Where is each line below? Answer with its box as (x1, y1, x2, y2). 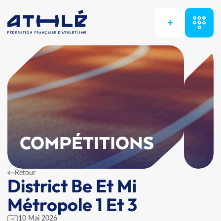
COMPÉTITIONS (20, 134, 154, 154)
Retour (15, 168, 36, 177)
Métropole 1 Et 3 (7, 193, 137, 216)
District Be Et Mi (7, 175, 137, 197)
